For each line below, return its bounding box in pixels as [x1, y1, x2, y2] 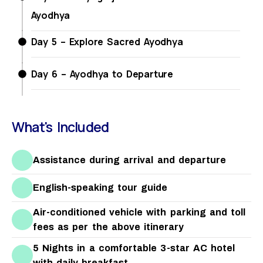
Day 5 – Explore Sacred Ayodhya [31, 35, 183, 48]
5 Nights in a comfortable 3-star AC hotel [33, 242, 235, 253]
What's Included [12, 117, 109, 136]
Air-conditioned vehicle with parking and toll [33, 207, 245, 217]
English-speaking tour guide [33, 183, 168, 193]
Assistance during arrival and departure [33, 155, 226, 166]
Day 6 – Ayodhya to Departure [31, 67, 173, 80]
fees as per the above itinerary [33, 221, 184, 232]
